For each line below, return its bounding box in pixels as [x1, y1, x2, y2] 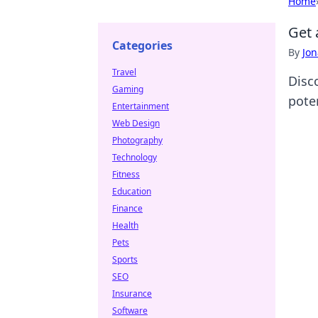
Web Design [112, 117, 160, 129]
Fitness [112, 168, 140, 180]
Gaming [112, 83, 143, 95]
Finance [112, 202, 143, 214]
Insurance [112, 287, 152, 300]
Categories [112, 38, 172, 53]
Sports [112, 253, 138, 265]
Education [112, 185, 151, 197]
